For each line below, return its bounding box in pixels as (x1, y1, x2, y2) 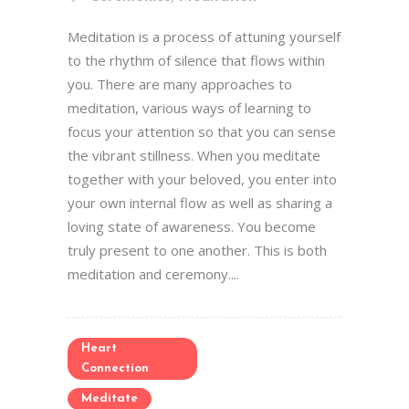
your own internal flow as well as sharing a (68, 194, 332, 212)
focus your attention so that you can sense (68, 122, 336, 141)
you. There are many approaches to (68, 75, 292, 93)
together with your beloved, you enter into (68, 170, 337, 188)
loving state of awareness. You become (68, 217, 316, 236)
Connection (81, 362, 149, 374)
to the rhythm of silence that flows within (68, 51, 325, 69)
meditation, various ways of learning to (68, 99, 311, 117)
